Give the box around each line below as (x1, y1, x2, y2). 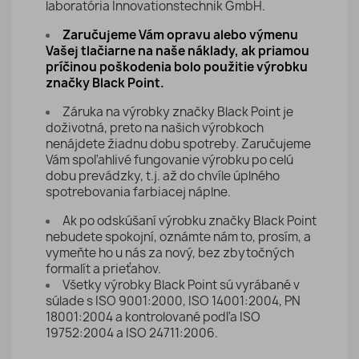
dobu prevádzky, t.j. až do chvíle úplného (46, 167, 280, 184)
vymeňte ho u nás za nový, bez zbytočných (46, 244, 294, 261)
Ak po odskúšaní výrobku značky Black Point (63, 212, 317, 229)
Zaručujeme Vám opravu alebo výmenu (63, 26, 298, 43)
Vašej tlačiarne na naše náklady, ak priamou (46, 42, 309, 59)
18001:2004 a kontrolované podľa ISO (46, 309, 260, 325)
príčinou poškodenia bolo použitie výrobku (46, 58, 308, 75)
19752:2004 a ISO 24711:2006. (46, 325, 218, 341)
